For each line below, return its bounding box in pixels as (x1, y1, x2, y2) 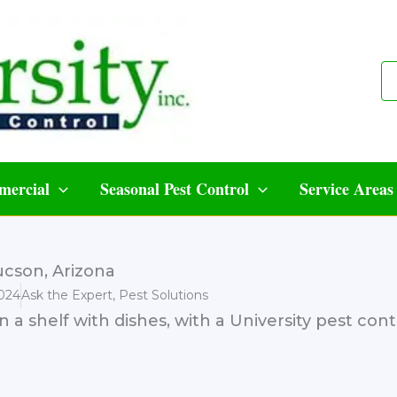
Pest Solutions (119, 286, 208, 303)
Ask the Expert (21, 286, 113, 303)
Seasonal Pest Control (99, 176, 249, 200)
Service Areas (299, 176, 393, 200)
